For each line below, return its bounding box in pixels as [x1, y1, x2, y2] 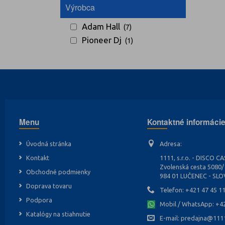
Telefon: [160, 186, 186, 194]
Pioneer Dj [81, 35, 122, 45]
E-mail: [160, 214, 181, 222]
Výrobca [65, 2, 95, 14]
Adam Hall [81, 22, 120, 32]
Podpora [26, 196, 52, 204]
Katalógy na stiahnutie [26, 210, 90, 218]
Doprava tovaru [26, 182, 72, 190]
